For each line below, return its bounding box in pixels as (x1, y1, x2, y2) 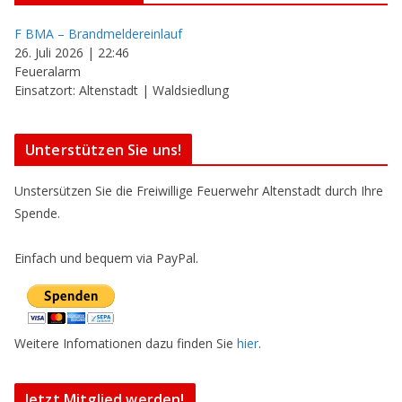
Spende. (14, 205, 60, 222)
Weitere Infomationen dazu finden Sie (14, 335, 237, 352)
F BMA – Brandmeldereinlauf (14, 25, 182, 42)
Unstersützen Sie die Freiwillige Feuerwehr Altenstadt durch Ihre (14, 182, 383, 199)
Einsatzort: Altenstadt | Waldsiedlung (14, 82, 229, 99)
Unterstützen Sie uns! (25, 140, 182, 160)
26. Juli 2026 (14, 44, 83, 61)
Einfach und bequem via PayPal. (14, 249, 198, 267)
